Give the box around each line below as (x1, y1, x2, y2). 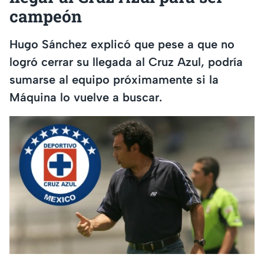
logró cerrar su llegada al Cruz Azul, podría (9, 55, 243, 70)
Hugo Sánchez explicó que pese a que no (9, 37, 235, 52)
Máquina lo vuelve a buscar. (9, 90, 162, 105)
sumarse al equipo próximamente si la (9, 72, 219, 87)
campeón (9, 5, 82, 27)
